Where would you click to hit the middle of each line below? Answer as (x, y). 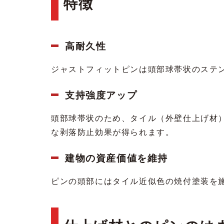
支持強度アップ (101, 95)
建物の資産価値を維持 (117, 158)
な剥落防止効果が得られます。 (113, 132)
